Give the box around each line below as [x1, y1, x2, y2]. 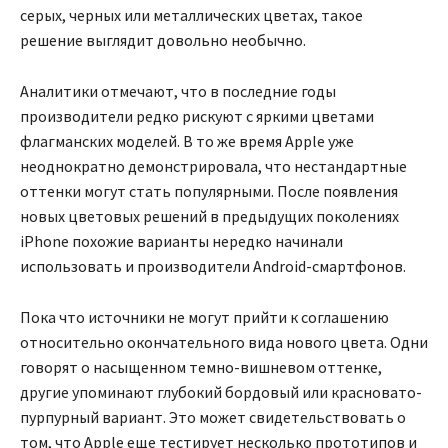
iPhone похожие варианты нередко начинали [20, 231, 343, 252]
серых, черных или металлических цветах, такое [20, 5, 363, 26]
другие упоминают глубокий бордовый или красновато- [20, 382, 422, 403]
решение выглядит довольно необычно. [20, 30, 306, 51]
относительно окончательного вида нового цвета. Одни [20, 332, 428, 353]
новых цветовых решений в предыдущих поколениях [20, 206, 399, 227]
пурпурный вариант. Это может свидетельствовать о [20, 407, 406, 428]
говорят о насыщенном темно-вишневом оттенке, [20, 357, 382, 378]
